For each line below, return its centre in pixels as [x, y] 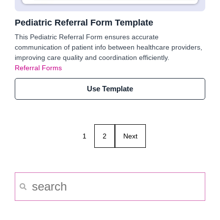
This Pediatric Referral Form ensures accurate [87, 37]
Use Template [110, 89]
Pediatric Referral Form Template [84, 23]
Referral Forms [38, 68]
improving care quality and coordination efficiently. [92, 57]
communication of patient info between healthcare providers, [109, 47]
